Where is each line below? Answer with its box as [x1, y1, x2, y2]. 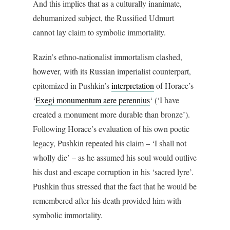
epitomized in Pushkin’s [33, 80, 111, 91]
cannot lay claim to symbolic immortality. [33, 27, 166, 38]
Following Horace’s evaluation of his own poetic [33, 123, 189, 135]
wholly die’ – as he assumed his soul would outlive [33, 152, 197, 163]
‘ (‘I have [150, 94, 179, 106]
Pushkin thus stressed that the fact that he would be [33, 181, 197, 192]
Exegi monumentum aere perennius [35, 94, 150, 106]
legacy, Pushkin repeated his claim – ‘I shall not [33, 138, 186, 149]
